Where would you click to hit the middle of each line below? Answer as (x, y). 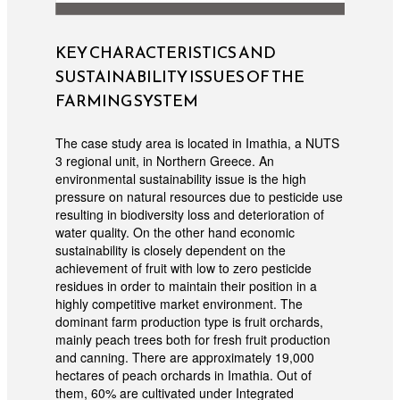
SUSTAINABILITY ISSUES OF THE (179, 77)
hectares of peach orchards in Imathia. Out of (183, 375)
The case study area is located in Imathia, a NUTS (197, 142)
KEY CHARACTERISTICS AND (165, 53)
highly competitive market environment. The (179, 303)
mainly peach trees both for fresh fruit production (192, 339)
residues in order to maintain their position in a (186, 285)
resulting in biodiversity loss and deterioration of (189, 214)
